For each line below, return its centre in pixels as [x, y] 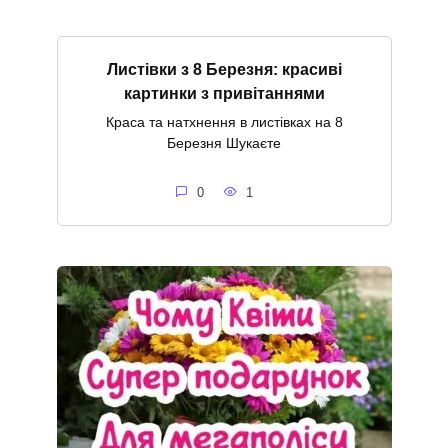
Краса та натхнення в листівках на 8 [224, 121]
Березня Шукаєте [224, 142]
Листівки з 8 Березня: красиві [224, 69]
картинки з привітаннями [224, 93]
